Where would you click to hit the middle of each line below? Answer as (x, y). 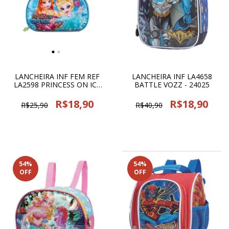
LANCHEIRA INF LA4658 (172, 76)
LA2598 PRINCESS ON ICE (57, 84)
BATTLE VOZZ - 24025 (172, 84)
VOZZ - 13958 (57, 93)
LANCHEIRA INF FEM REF (57, 76)
